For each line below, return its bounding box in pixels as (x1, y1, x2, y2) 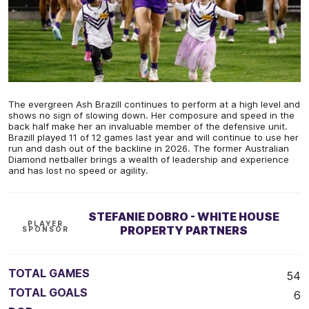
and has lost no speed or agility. (8, 165, 148, 177)
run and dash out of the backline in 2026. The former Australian (8, 143, 289, 154)
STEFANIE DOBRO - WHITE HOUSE (88, 210, 279, 224)
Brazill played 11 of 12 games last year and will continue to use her (8, 132, 299, 143)
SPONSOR (22, 225, 70, 234)
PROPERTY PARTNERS (119, 223, 248, 238)
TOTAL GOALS (8, 286, 88, 300)
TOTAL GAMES (8, 266, 90, 281)
